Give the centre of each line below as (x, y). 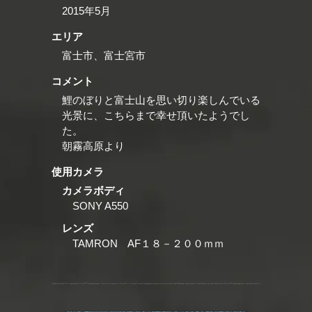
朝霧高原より (93, 146)
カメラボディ (93, 190)
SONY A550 (100, 205)
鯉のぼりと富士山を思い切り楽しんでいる (161, 100)
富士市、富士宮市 (104, 55)
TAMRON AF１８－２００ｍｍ (148, 243)
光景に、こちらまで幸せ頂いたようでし (156, 115)
